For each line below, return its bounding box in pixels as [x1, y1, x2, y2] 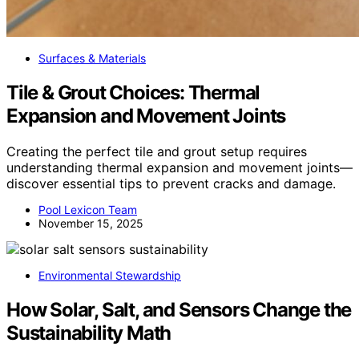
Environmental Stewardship [38, 268, 181, 283]
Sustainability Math [6, 321, 171, 345]
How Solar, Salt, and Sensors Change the [6, 298, 352, 322]
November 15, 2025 [38, 216, 143, 231]
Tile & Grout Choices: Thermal [6, 81, 260, 105]
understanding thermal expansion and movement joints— [6, 159, 353, 176]
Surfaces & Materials [38, 51, 146, 66]
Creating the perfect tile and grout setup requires [6, 143, 307, 160]
